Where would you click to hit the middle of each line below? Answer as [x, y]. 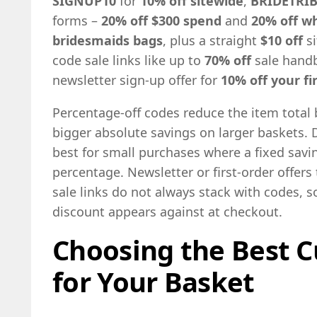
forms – [77, 20]
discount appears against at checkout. [167, 211]
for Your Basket [154, 281]
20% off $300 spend [161, 20]
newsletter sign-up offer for [137, 80]
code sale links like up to [128, 60]
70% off [228, 60]
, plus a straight [212, 40]
